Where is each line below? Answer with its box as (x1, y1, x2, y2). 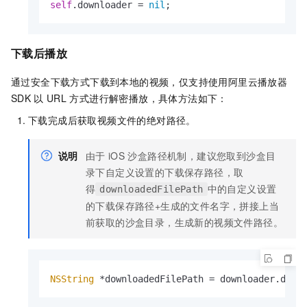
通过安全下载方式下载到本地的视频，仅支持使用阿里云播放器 (11, 75, 288, 89)
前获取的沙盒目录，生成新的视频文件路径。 (86, 215, 283, 230)
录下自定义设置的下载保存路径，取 (86, 165, 244, 180)
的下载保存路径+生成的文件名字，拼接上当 (86, 199, 279, 213)
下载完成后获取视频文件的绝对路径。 (28, 113, 196, 127)
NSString (50, 273, 94, 285)
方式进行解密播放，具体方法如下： (69, 91, 228, 106)
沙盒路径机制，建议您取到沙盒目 (127, 149, 276, 163)
